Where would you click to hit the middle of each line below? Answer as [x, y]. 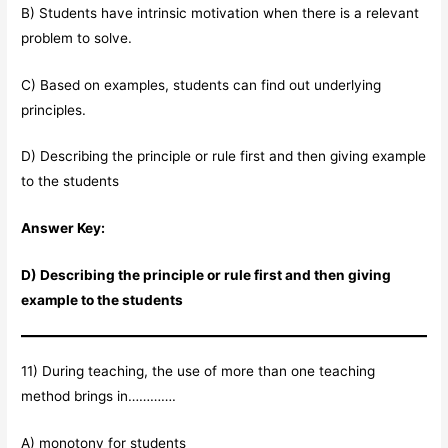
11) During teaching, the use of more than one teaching [198, 370]
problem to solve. [77, 37]
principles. [54, 109]
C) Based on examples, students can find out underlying [201, 84]
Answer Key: [63, 228]
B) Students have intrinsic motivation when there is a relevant [220, 12]
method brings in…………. [99, 395]
